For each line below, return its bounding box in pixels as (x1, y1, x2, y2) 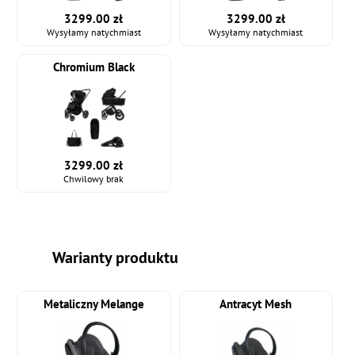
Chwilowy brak (63, 173, 124, 185)
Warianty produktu (52, 247, 179, 269)
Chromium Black (52, 59, 135, 75)
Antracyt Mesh (219, 296, 292, 312)
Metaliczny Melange (43, 296, 144, 312)
